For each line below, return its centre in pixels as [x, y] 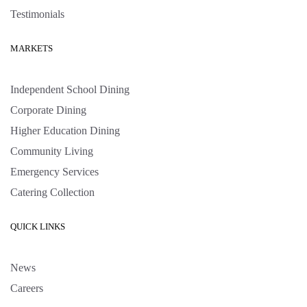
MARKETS [32, 49]
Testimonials [37, 14]
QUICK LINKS [38, 227]
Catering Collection [52, 193]
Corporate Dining [48, 110]
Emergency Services [54, 172]
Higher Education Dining [65, 131]
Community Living [52, 151]
